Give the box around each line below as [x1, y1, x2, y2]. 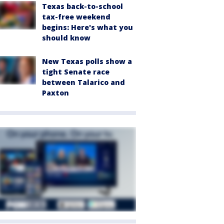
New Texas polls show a [42, 56, 132, 66]
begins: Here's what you [42, 22, 133, 32]
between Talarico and [42, 77, 125, 87]
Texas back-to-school [42, 1, 123, 11]
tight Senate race [42, 67, 109, 77]
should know [42, 33, 90, 43]
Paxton [42, 88, 69, 98]
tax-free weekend [42, 12, 110, 22]
